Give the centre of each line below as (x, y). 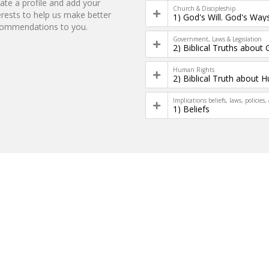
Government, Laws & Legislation (218, 39)
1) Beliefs (192, 109)
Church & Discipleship (204, 8)
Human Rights (194, 70)
